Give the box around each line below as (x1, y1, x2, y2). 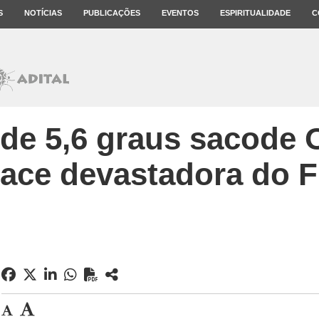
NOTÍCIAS (24, 9, 62, 17)
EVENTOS (162, 9, 199, 17)
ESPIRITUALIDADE (220, 9, 291, 17)
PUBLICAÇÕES (83, 9, 140, 17)
